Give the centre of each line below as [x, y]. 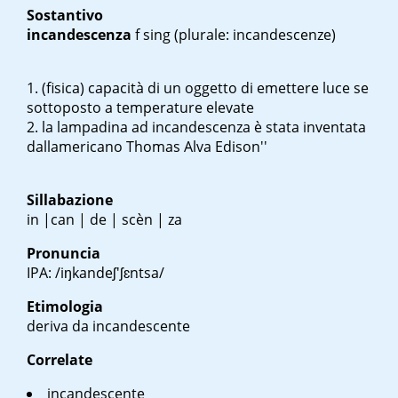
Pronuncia [64, 254]
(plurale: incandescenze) [253, 35]
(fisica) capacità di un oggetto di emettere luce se [205, 88]
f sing [153, 35]
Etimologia [65, 307]
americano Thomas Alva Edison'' [159, 147]
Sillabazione [70, 200]
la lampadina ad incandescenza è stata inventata [204, 127]
